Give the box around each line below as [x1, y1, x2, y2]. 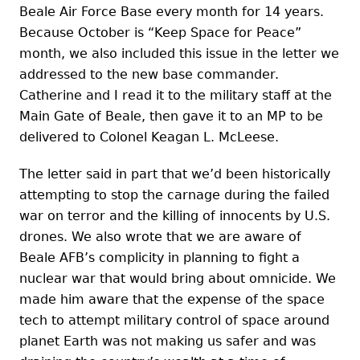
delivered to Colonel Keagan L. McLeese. [19, 129, 283, 145]
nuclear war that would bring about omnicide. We [19, 270, 336, 286]
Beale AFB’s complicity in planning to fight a [19, 249, 300, 265]
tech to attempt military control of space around [19, 312, 329, 328]
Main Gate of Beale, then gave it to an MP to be [19, 108, 323, 124]
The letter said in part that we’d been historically [19, 166, 330, 182]
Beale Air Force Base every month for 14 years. [19, 3, 328, 19]
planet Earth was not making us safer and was [19, 333, 316, 349]
